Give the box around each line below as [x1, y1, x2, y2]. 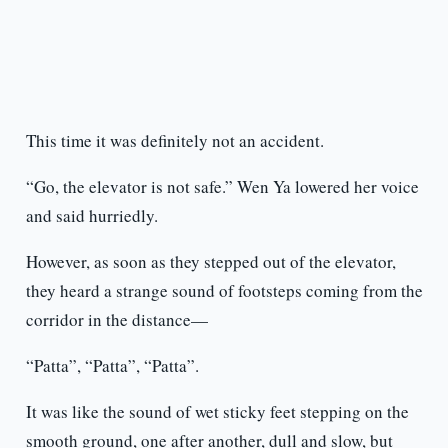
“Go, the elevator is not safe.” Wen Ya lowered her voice [25, 175, 419, 199]
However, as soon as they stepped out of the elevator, [25, 250, 396, 274]
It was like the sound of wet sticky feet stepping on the [25, 400, 409, 424]
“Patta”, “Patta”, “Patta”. [25, 354, 199, 378]
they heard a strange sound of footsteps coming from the [25, 279, 423, 303]
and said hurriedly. [25, 204, 158, 228]
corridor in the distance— [25, 308, 208, 332]
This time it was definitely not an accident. [25, 129, 324, 153]
